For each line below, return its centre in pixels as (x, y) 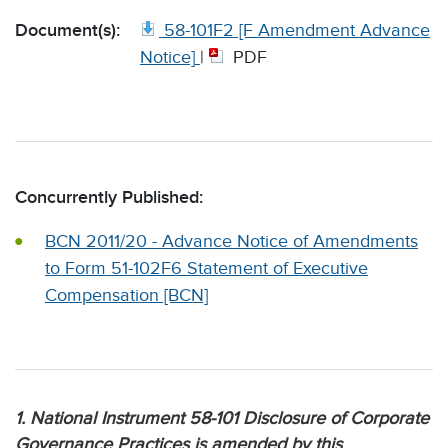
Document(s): (67, 30)
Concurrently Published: (109, 197)
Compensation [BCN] (126, 295)
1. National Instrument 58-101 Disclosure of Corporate (222, 418)
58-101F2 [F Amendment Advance (297, 30)
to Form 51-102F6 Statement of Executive (206, 268)
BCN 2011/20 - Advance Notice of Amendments (231, 241)
